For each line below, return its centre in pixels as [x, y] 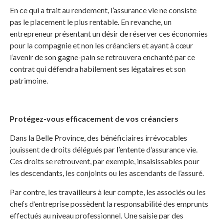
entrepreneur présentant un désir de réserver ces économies [109, 34]
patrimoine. [29, 81]
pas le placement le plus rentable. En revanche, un [91, 22]
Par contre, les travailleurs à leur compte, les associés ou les [108, 192]
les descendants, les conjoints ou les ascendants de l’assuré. [107, 173]
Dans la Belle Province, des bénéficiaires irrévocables [99, 138]
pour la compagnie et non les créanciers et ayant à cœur [101, 45]
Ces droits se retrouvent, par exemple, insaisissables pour [105, 161]
